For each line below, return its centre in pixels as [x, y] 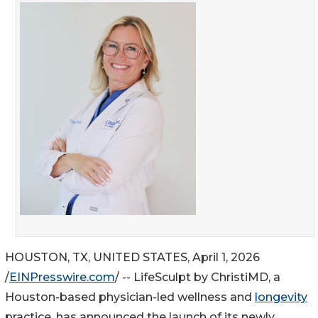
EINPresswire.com [62, 277]
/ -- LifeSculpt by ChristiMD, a [198, 277]
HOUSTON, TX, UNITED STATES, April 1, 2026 [132, 257]
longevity [281, 297]
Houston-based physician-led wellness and [130, 297]
